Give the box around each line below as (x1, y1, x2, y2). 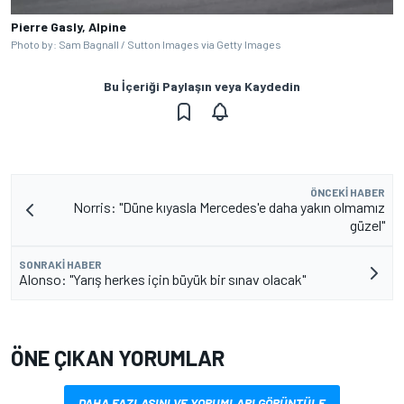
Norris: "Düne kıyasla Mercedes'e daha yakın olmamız (73, 197, 385, 216)
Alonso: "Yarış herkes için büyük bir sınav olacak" (19, 270, 306, 288)
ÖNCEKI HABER (310, 185, 385, 198)
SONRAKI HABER (19, 257, 102, 271)
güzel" (350, 216, 385, 234)
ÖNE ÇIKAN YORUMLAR (11, 344, 225, 371)
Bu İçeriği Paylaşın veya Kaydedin (104, 78, 300, 94)
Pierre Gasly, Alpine (11, 18, 126, 34)
